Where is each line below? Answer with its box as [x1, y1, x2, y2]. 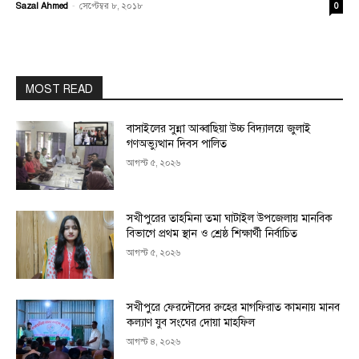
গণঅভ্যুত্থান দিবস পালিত [127, 137, 228, 151]
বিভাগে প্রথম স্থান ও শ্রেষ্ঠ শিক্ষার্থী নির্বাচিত [127, 226, 298, 240]
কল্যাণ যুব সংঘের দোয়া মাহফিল [127, 316, 256, 330]
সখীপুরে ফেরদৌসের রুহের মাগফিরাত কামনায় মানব [127, 301, 341, 315]
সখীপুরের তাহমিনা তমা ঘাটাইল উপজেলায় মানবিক [127, 211, 333, 225]
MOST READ [26, 83, 93, 96]
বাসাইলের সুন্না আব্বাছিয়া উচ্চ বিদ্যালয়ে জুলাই [127, 122, 312, 135]
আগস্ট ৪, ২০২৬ [127, 337, 181, 348]
